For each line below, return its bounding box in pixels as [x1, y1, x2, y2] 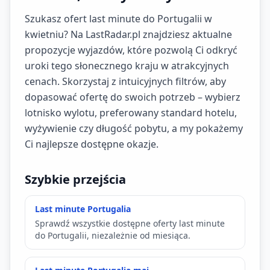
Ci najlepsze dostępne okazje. [25, 137, 159, 151]
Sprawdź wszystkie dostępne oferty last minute [35, 218, 225, 229]
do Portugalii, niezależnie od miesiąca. [35, 230, 190, 241]
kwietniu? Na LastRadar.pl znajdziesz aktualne [25, 28, 232, 41]
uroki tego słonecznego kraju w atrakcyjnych [25, 59, 229, 72]
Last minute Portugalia [35, 203, 131, 215]
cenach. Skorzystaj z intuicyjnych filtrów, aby [25, 75, 226, 88]
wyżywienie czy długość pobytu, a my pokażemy [25, 122, 243, 135]
